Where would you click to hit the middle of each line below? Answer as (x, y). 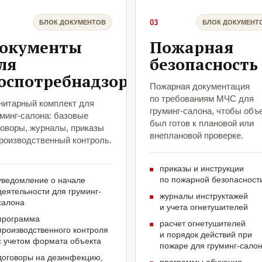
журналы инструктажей (204, 196)
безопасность (204, 65)
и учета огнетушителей (204, 207)
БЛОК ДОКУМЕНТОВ (73, 22)
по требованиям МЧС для (202, 99)
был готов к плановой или (202, 123)
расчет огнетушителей (203, 224)
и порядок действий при (206, 235)
